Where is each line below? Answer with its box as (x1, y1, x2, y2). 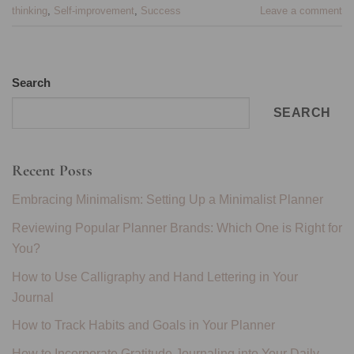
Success (141, 5, 181, 17)
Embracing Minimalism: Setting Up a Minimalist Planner (12, 191, 323, 206)
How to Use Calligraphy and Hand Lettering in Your (12, 269, 298, 284)
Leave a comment (260, 5, 342, 17)
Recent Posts (12, 160, 92, 180)
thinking (12, 5, 47, 17)
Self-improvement (54, 5, 134, 17)
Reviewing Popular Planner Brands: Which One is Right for (12, 220, 342, 235)
